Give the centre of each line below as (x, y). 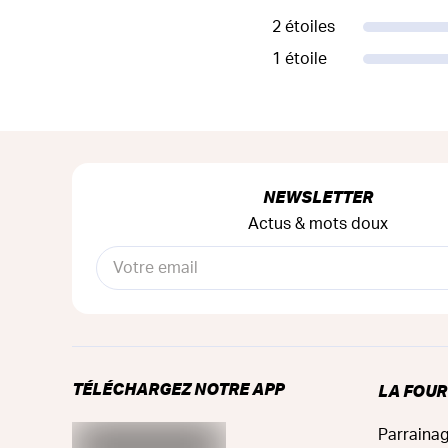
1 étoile (299, 58)
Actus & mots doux (318, 223)
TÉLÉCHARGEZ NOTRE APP (178, 388)
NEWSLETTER (318, 196)
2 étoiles (303, 26)
